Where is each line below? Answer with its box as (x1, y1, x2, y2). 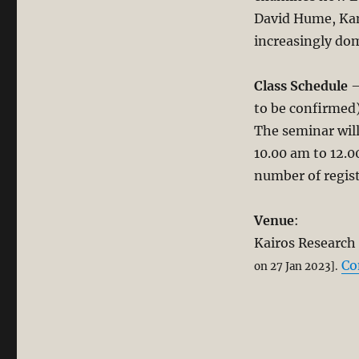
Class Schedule (253, 78, 348, 95)
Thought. (130, 23, 178, 37)
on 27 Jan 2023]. (253, 260, 338, 274)
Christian (130, 6, 178, 20)
